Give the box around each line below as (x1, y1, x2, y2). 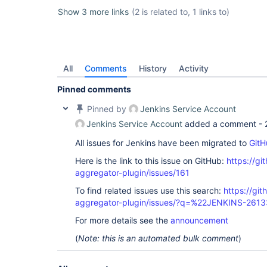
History (139, 63, 167, 73)
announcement (170, 215, 228, 225)
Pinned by (85, 104, 129, 114)
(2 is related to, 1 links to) (132, 7, 229, 17)
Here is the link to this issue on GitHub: (75, 156, 226, 166)
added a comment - (182, 119, 265, 129)
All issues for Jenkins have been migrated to (75, 138, 249, 148)
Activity (179, 63, 209, 73)
